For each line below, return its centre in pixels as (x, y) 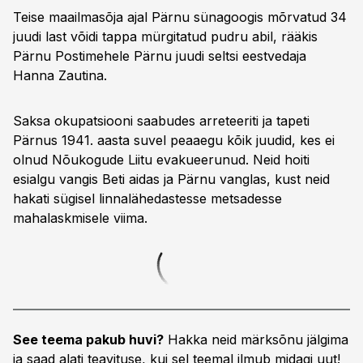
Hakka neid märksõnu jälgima (256, 340)
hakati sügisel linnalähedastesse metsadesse (147, 199)
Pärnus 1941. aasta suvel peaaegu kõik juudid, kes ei (174, 140)
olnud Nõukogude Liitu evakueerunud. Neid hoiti (161, 160)
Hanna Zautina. (60, 75)
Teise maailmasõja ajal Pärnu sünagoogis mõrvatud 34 (180, 17)
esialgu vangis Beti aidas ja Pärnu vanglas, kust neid (171, 179)
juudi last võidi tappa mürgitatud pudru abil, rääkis (165, 36)
